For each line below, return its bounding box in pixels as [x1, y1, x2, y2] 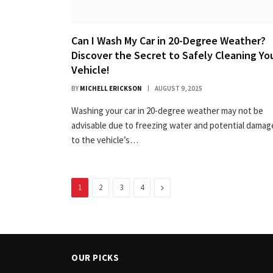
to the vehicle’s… [71, 133, 138, 146]
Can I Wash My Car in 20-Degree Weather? [71, 33, 266, 48]
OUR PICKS [71, 251, 119, 263]
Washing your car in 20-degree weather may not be [71, 104, 263, 116]
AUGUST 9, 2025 [155, 83, 202, 93]
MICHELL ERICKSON [80, 83, 142, 93]
